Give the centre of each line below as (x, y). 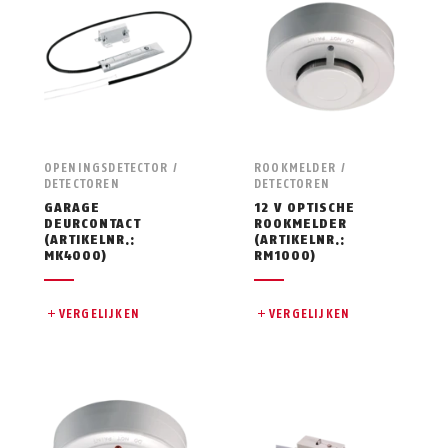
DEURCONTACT (92, 223)
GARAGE (71, 207)
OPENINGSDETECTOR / (111, 167)
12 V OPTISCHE (304, 207)
